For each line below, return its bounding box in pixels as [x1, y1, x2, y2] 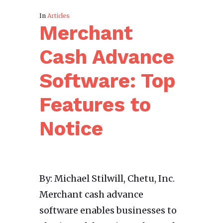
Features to [39, 93, 151, 117]
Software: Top [39, 69, 176, 93]
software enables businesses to [39, 205, 177, 217]
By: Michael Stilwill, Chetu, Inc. [39, 173, 175, 185]
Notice [39, 117, 103, 141]
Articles [47, 12, 70, 20]
